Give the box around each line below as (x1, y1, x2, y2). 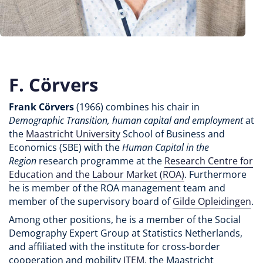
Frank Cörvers (9, 100, 74, 114)
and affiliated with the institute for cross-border (9, 240, 220, 254)
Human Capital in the (122, 141, 209, 154)
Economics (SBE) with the (9, 141, 122, 154)
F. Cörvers (9, 72, 98, 97)
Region (9, 154, 36, 168)
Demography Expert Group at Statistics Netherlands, (9, 227, 242, 240)
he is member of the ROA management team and (9, 181, 225, 195)
